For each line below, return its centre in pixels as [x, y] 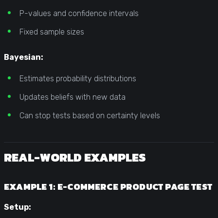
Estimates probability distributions [78, 78]
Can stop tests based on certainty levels [90, 115]
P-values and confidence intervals [79, 13]
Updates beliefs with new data [73, 97]
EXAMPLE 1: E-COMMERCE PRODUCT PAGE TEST [108, 186]
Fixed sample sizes [52, 32]
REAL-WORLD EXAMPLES [75, 157]
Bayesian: [24, 57]
